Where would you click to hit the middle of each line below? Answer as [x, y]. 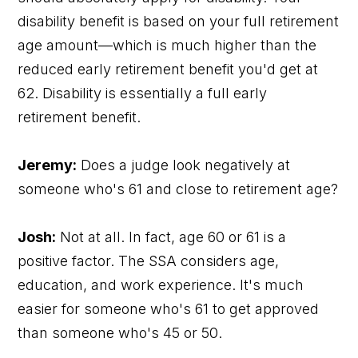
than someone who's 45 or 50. [120, 332]
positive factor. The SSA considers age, [149, 261]
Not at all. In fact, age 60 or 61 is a [171, 237]
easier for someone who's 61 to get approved [169, 308]
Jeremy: [48, 165]
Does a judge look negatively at [184, 165]
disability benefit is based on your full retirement [179, 21]
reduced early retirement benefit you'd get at [168, 69]
